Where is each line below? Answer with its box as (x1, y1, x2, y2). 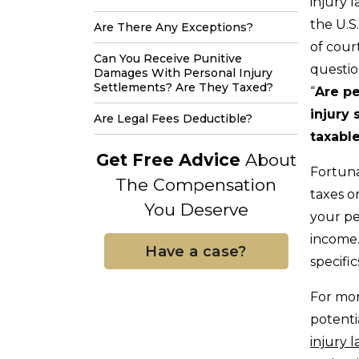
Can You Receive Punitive (94, 51, 242, 66)
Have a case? (145, 242, 247, 260)
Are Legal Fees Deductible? (94, 111, 252, 126)
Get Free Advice (95, 150, 240, 170)
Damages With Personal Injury (94, 66, 272, 80)
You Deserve (143, 200, 248, 220)
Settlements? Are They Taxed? (94, 80, 273, 95)
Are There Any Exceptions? (94, 20, 253, 34)
